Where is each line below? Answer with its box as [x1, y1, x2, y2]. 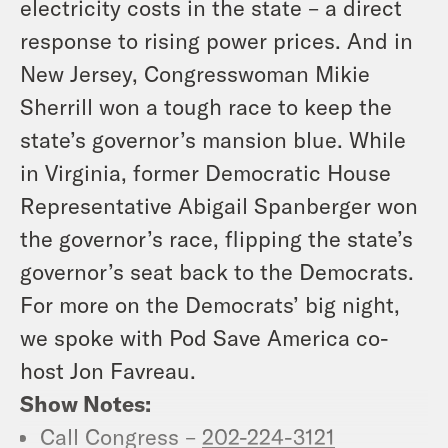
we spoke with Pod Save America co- [20, 323, 389, 350]
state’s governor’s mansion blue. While [20, 125, 406, 152]
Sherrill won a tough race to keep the [20, 92, 392, 119]
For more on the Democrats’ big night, [20, 290, 400, 317]
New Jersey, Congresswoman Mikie [20, 59, 370, 86]
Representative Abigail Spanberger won [20, 191, 418, 218]
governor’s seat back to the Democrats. [20, 257, 414, 284]
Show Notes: [20, 389, 151, 416]
